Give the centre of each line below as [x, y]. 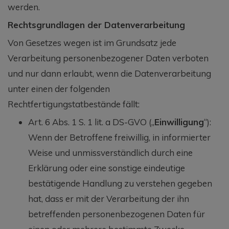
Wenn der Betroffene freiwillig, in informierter [119, 137]
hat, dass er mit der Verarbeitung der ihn [109, 198]
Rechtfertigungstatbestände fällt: [74, 104]
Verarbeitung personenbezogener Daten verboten [108, 58]
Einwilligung [179, 122]
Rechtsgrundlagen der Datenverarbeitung [96, 25]
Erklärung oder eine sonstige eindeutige [107, 168]
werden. [24, 7]
